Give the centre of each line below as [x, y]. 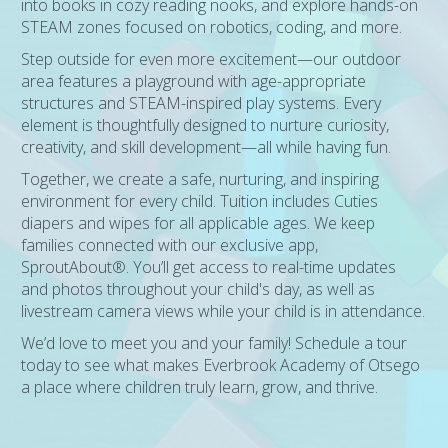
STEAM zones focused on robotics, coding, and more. [212, 27]
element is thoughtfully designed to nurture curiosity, [205, 125]
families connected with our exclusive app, [170, 245]
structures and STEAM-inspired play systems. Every [201, 103]
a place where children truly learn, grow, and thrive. [200, 387]
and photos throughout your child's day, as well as [198, 289]
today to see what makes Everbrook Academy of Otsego [221, 365]
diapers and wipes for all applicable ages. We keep [198, 223]
